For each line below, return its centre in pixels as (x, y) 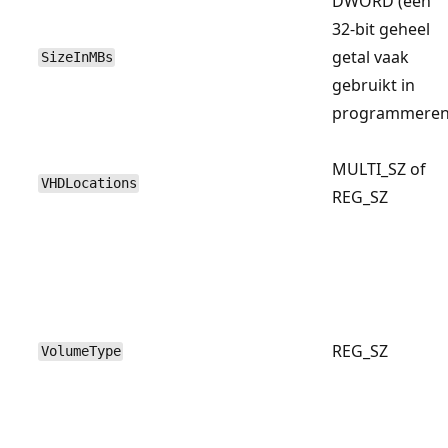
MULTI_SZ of (379, 168)
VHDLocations (88, 183)
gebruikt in (373, 84)
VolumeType (80, 351)
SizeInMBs (76, 57)
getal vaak (370, 56)
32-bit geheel (381, 28)
